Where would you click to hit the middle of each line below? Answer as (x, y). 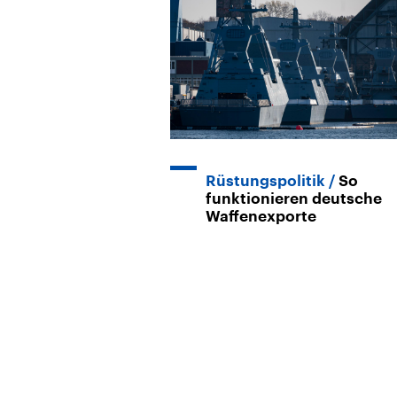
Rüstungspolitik (265, 181)
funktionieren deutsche (294, 198)
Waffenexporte (261, 216)
